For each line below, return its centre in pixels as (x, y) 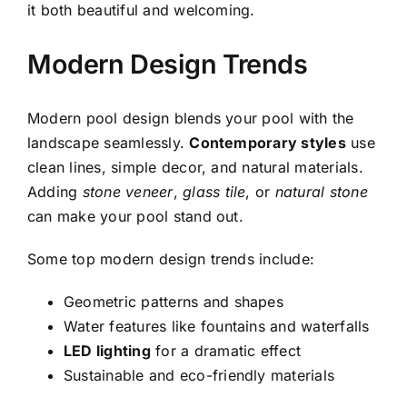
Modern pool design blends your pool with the (191, 119)
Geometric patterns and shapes (174, 302)
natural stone (321, 192)
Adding (55, 192)
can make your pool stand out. (135, 217)
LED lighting (107, 351)
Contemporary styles (268, 143)
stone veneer (128, 192)
